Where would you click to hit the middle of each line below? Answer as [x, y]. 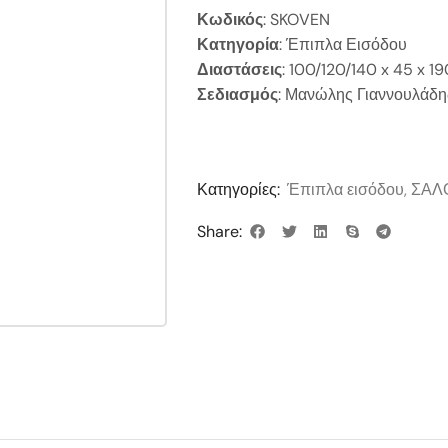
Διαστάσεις [239, 69]
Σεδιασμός [237, 94]
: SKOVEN [296, 19]
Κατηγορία [238, 44]
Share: [219, 231]
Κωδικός [230, 19]
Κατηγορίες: [238, 189]
